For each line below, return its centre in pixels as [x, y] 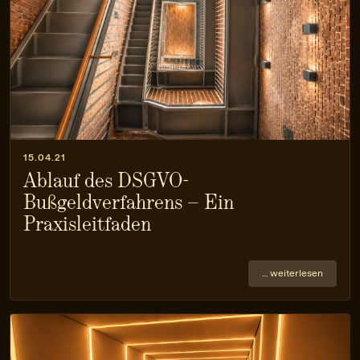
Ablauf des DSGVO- [106, 180]
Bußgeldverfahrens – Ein [129, 202]
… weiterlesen [292, 273]
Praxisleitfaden [87, 223]
